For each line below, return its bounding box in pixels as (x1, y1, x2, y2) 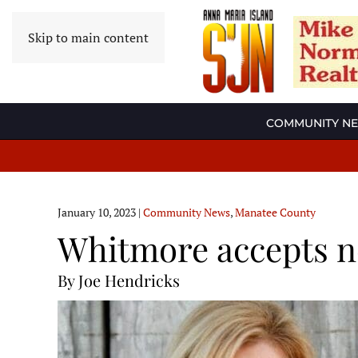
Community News (143, 205, 230, 221)
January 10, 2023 (58, 205, 136, 221)
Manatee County (235, 205, 316, 221)
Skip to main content (28, 29, 149, 46)
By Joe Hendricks (58, 269, 180, 292)
